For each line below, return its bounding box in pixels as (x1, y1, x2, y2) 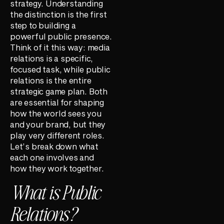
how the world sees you (10, 108, 101, 118)
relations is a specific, (10, 53, 93, 63)
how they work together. (10, 163, 104, 173)
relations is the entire (10, 75, 91, 85)
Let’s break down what (10, 141, 98, 151)
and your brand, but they (10, 119, 106, 129)
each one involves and (10, 152, 94, 162)
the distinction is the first (10, 9, 107, 19)
